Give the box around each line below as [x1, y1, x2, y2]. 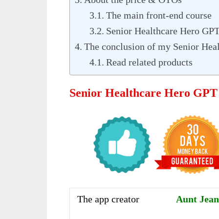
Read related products [106, 56, 193, 67]
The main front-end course [106, 9, 212, 21]
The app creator [77, 194, 139, 205]
